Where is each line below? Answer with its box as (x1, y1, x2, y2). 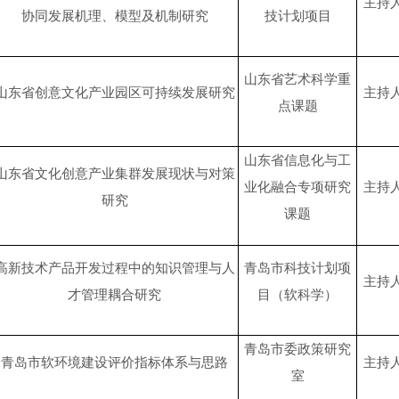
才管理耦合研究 (68, 288, 161, 303)
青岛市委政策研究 (244, 342, 351, 357)
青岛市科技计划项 (244, 261, 351, 276)
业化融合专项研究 (244, 180, 351, 195)
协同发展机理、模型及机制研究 (20, 9, 208, 24)
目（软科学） (257, 288, 338, 303)
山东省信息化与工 (244, 153, 351, 168)
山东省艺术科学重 (244, 72, 351, 87)
